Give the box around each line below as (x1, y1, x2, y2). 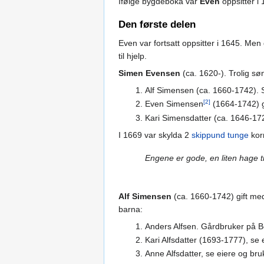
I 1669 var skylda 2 (118, 130, 192, 140)
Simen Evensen (118, 68, 180, 78)
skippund (192, 130, 225, 140)
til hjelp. (118, 51, 147, 61)
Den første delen (118, 18, 196, 30)
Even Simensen (144, 99, 203, 109)
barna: (118, 204, 143, 214)
